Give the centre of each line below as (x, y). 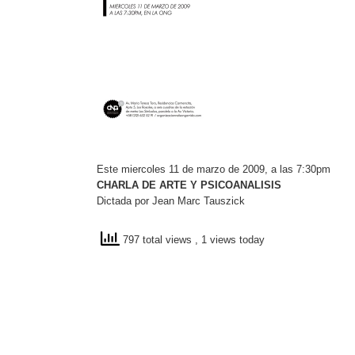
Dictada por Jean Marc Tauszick (171, 201)
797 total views (157, 240)
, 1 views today (230, 240)
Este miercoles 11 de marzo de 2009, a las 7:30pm (214, 169)
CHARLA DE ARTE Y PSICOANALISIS (189, 185)
